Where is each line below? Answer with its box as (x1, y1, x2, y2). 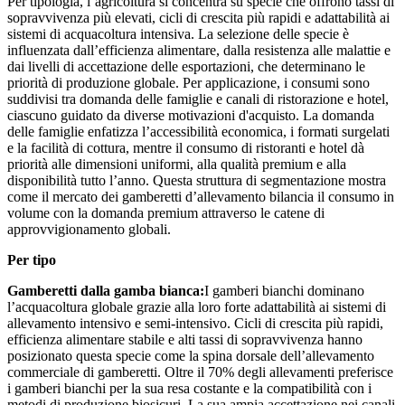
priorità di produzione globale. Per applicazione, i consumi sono (7, 75, 370, 91)
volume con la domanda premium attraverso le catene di (7, 205, 325, 221)
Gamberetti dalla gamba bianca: (7, 283, 204, 299)
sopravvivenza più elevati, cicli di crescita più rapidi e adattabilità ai (7, 10, 390, 26)
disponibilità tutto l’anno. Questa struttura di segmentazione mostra (7, 173, 386, 189)
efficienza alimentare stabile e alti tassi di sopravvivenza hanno (7, 332, 363, 348)
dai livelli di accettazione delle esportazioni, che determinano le (7, 59, 365, 75)
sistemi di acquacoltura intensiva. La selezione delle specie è (7, 26, 349, 42)
